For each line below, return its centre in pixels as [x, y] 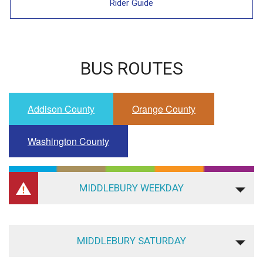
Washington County [68, 141]
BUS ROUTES [131, 69]
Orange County [164, 109]
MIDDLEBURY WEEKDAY [131, 188]
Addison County [61, 109]
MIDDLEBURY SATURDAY [131, 241]
